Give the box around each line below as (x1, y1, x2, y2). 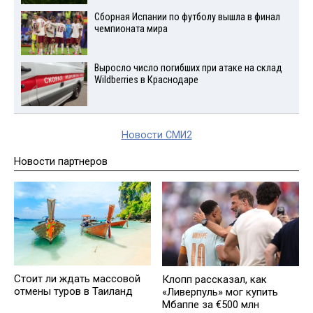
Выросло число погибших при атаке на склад (94, 61, 282, 74)
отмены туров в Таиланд (14, 285, 133, 298)
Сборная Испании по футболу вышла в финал (94, 10, 280, 23)
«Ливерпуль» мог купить (162, 285, 278, 298)
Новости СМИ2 (121, 129, 192, 141)
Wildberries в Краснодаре (94, 73, 198, 86)
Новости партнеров (14, 154, 108, 168)
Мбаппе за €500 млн (162, 298, 259, 311)
